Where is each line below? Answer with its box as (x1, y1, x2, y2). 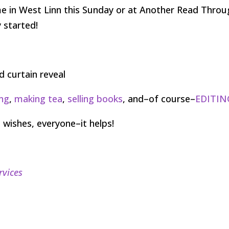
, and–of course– (123, 92, 196, 105)
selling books (67, 92, 123, 105)
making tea (14, 92, 63, 105)
